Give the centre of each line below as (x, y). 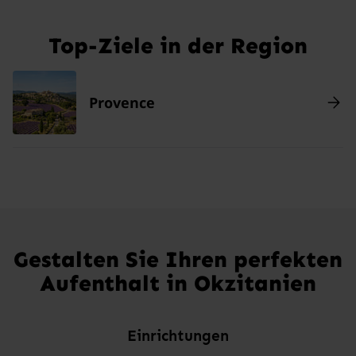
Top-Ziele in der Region (178, 45)
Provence (122, 102)
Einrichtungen (178, 335)
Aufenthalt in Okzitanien (178, 283)
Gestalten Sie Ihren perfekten (178, 259)
